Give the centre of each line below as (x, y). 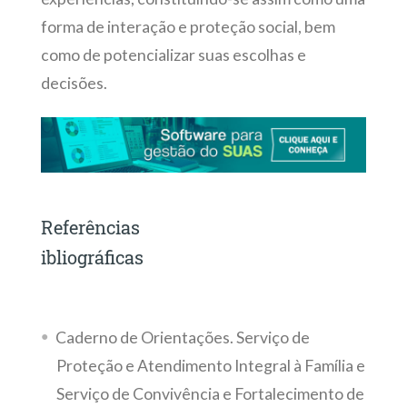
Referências (90, 228)
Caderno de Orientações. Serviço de (182, 337)
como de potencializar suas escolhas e (173, 55)
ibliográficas (103, 258)
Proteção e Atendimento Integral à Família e (210, 365)
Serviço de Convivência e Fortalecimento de (210, 393)
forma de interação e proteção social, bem (188, 26)
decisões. (74, 83)
